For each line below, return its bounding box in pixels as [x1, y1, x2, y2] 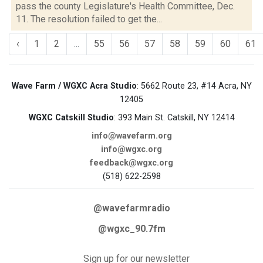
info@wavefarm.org [91, 131, 172, 141]
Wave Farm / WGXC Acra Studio [11, 81, 137, 91]
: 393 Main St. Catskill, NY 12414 [113, 113, 235, 123]
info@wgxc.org [101, 144, 162, 154]
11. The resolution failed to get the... [16, 14, 162, 25]
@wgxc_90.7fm [97, 223, 166, 234]
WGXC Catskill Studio [28, 113, 114, 123]
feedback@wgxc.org [90, 158, 173, 168]
